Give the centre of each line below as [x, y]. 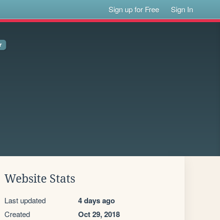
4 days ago [96, 200]
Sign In [182, 9]
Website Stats [40, 179]
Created [17, 214]
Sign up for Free [134, 9]
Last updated [25, 200]
